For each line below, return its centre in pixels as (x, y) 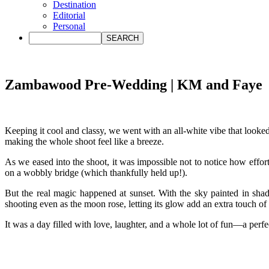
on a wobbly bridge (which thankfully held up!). (96, 172)
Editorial (69, 15)
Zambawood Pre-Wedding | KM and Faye (134, 84)
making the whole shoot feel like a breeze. (84, 141)
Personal (69, 26)
